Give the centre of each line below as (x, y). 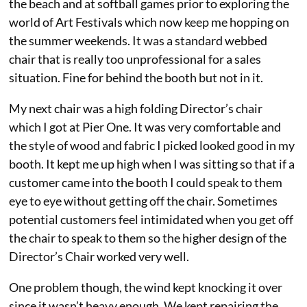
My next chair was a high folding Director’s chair (136, 109)
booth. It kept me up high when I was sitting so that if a (152, 164)
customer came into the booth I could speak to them (146, 183)
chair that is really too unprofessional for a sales (135, 59)
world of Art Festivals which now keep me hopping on (149, 22)
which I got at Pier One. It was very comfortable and (145, 127)
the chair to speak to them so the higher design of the (148, 238)
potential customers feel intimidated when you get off (151, 220)
